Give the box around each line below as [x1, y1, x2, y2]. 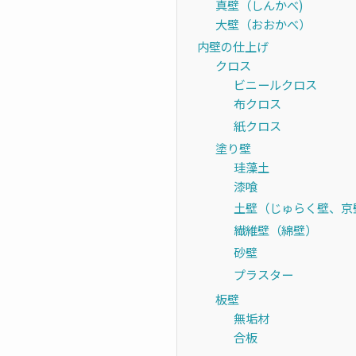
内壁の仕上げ [197, 37, 269, 55]
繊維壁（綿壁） [233, 221, 317, 239]
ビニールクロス [233, 75, 317, 93]
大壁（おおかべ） [215, 15, 311, 33]
